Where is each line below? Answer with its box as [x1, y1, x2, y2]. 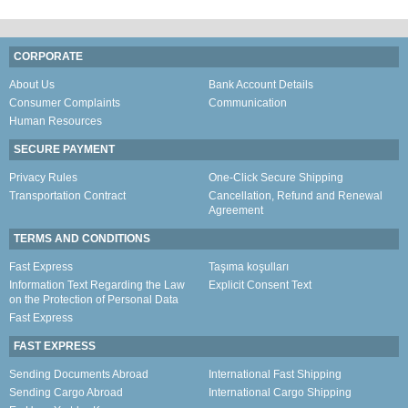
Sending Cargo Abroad [9, 386, 123, 399]
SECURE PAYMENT [14, 143, 115, 156]
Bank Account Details [209, 78, 313, 91]
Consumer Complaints [9, 97, 120, 109]
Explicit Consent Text [209, 279, 311, 291]
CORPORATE [14, 50, 83, 63]
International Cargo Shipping [209, 386, 352, 399]
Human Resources [9, 115, 102, 127]
